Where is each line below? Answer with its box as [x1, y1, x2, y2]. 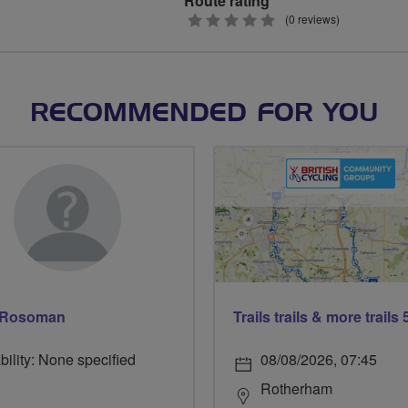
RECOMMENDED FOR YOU [29, 100, 379, 127]
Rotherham [260, 378, 332, 399]
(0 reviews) [285, 10, 340, 26]
